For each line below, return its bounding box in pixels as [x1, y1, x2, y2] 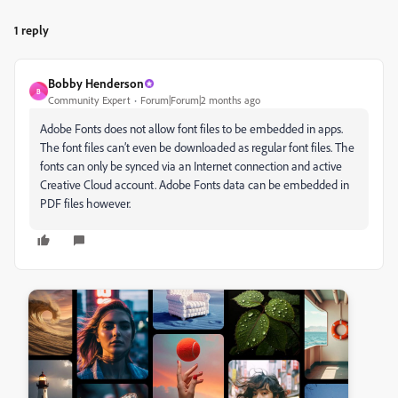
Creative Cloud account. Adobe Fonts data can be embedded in [40, 177, 349, 192]
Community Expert [48, 93, 131, 107]
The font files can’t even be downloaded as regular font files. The [40, 139, 354, 155]
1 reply [14, 22, 49, 37]
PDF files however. [40, 195, 131, 211]
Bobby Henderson [48, 76, 144, 91]
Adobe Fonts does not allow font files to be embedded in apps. [40, 121, 343, 136]
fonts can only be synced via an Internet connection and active [40, 158, 342, 173]
